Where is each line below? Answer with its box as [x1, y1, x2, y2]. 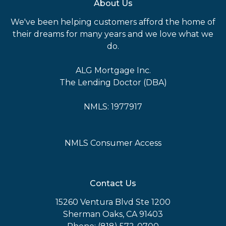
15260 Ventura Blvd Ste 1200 [55, 197, 171, 207]
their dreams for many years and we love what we [13, 29, 213, 39]
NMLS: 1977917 [84, 101, 142, 111]
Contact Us [90, 178, 136, 188]
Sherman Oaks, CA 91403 [63, 209, 163, 219]
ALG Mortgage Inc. [75, 65, 151, 75]
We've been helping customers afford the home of [11, 17, 215, 27]
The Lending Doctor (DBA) [59, 77, 167, 87]
